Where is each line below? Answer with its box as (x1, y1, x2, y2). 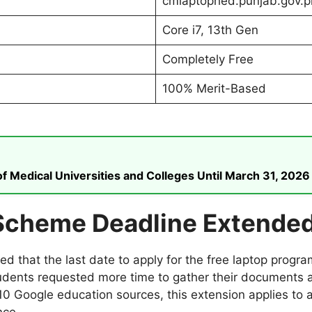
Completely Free (162, 52, 253, 67)
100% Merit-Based (162, 81, 266, 96)
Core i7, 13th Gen (162, 23, 258, 38)
